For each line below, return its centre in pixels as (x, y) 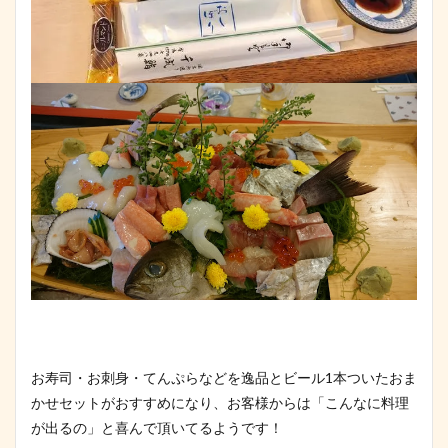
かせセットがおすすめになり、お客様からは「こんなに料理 (220, 402)
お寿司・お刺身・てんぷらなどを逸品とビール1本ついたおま (224, 377)
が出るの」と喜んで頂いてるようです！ (157, 427)
